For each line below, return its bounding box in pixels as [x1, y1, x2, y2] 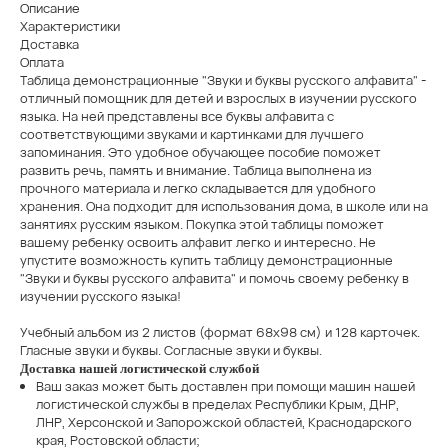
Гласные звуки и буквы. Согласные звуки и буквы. [19, 341, 322, 360]
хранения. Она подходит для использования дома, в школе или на [19, 197, 428, 216]
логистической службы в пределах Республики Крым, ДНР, [35, 395, 399, 414]
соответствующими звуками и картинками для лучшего [19, 125, 364, 144]
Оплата [19, 53, 64, 72]
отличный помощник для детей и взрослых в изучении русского [19, 89, 417, 108]
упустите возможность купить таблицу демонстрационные [19, 251, 393, 270]
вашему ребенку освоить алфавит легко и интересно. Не [19, 233, 376, 252]
